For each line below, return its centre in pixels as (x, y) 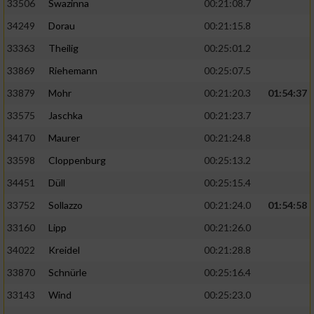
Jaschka (66, 116)
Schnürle (68, 273)
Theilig (63, 48)
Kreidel (64, 250)
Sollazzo (66, 205)
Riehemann (73, 71)
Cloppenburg (77, 161)
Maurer (64, 138)
